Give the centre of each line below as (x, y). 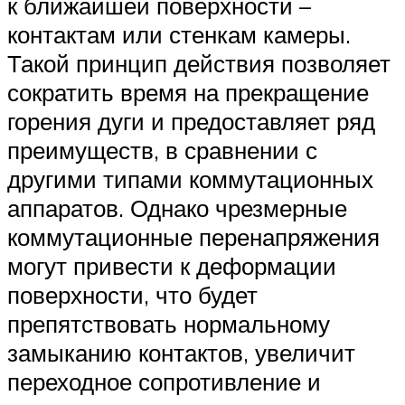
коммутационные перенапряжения (193, 237)
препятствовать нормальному (169, 324)
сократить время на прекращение (188, 93)
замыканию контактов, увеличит (181, 353)
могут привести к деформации (172, 266)
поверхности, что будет (132, 295)
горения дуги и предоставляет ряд (191, 122)
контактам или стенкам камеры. (179, 35)
